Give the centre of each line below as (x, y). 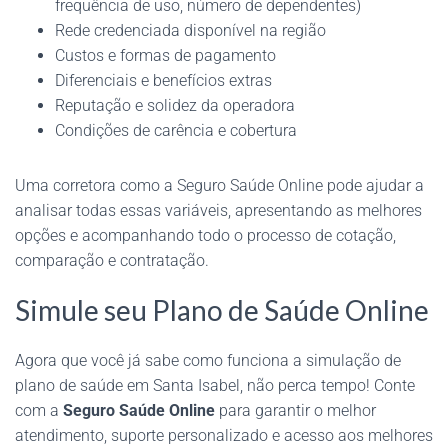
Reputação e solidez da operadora (175, 105)
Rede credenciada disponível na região (190, 30)
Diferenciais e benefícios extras (163, 80)
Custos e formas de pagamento (165, 55)
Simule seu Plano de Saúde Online (222, 309)
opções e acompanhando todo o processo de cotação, (205, 235)
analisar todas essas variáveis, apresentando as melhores (218, 210)
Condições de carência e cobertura (176, 130)
